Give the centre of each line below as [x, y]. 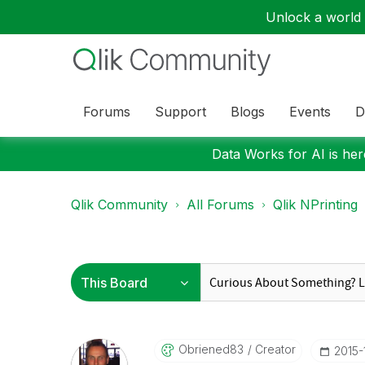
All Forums [220, 204]
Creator [273, 349]
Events [310, 111]
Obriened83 [211, 349]
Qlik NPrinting [315, 204]
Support [180, 111]
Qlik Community [119, 204]
